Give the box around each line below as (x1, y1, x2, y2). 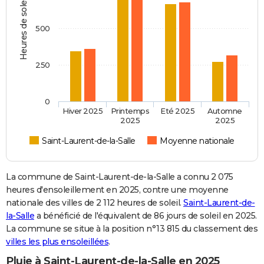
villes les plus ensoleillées (6, 236, 108, 247)
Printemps (110, 106, 150, 116)
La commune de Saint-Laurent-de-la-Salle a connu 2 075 (6, 171, 233, 183)
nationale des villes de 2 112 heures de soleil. (6, 197, 183, 209)
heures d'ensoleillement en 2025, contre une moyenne (6, 184, 229, 196)
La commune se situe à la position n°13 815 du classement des (6, 223, 258, 235)
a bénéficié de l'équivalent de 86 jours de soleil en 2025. (34, 210, 257, 222)
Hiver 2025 (62, 106, 103, 116)
